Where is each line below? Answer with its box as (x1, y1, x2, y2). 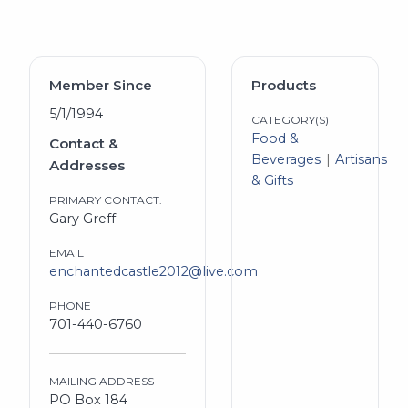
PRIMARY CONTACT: (48, 192, 162, 207)
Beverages (250, 151, 321, 168)
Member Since (48, 76, 152, 95)
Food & (250, 130, 299, 148)
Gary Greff (48, 209, 116, 227)
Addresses (48, 156, 125, 174)
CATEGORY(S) (250, 113, 329, 127)
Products (250, 76, 316, 95)
